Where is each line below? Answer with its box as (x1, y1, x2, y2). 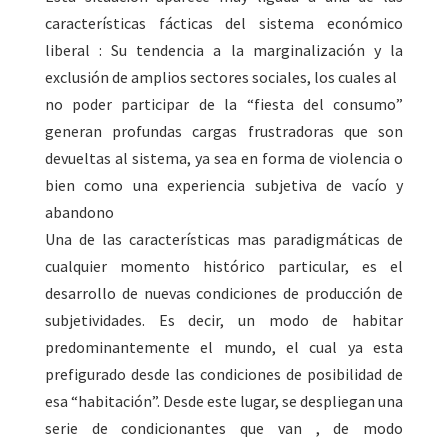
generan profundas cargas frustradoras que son (44, 121, 404, 142)
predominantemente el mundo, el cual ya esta (44, 337, 404, 358)
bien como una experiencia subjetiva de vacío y (44, 175, 404, 196)
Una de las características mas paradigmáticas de (44, 229, 404, 250)
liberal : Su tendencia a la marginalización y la (44, 40, 404, 61)
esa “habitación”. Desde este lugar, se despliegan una (44, 391, 404, 412)
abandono (44, 202, 114, 223)
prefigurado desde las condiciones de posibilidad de (44, 364, 404, 385)
